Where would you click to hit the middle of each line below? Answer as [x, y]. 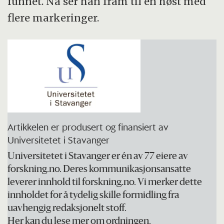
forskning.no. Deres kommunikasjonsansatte [99, 169]
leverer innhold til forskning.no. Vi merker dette [105, 182]
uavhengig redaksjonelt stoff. [67, 208]
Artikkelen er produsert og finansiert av [88, 127]
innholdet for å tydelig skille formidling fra [93, 195]
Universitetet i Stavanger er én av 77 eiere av [98, 156]
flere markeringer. [53, 18]
